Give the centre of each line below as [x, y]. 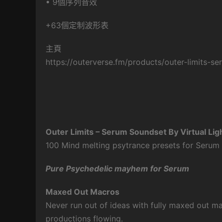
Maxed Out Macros [83, 192]
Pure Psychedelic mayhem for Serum [117, 168]
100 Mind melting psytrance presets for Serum [133, 145]
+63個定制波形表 [77, 25]
